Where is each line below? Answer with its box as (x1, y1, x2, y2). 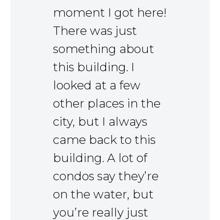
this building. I (53, 60, 135, 75)
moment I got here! (53, 5, 166, 20)
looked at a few (53, 78, 140, 93)
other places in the (53, 96, 161, 111)
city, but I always (53, 114, 147, 129)
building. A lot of (53, 151, 147, 165)
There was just (53, 24, 137, 38)
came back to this (53, 133, 156, 147)
